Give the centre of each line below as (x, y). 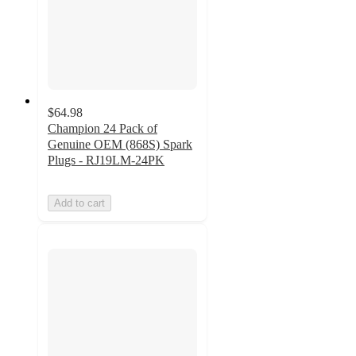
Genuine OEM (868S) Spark (120, 145)
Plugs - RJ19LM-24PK (106, 161)
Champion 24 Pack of (103, 129)
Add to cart (79, 203)
